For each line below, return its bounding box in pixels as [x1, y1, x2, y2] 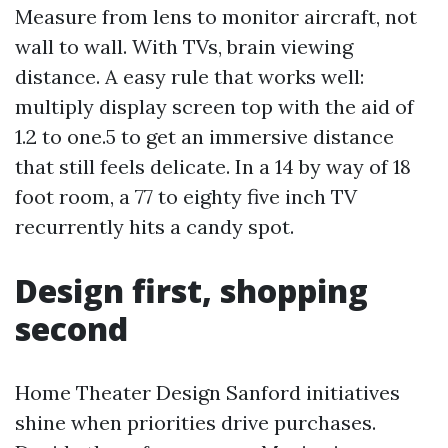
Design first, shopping [15, 269, 368, 312]
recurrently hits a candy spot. [15, 214, 294, 239]
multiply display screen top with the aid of [15, 94, 414, 119]
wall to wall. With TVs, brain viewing [15, 34, 353, 59]
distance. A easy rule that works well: [15, 64, 364, 89]
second [15, 307, 128, 350]
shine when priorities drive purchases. [15, 410, 376, 435]
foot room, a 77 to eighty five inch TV [15, 184, 357, 209]
